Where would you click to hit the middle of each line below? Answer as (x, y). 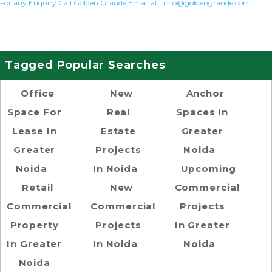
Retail (38, 187)
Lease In (34, 131)
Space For (34, 112)
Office (38, 93)
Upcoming (208, 168)
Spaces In (202, 112)
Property (34, 225)
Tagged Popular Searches (85, 65)
